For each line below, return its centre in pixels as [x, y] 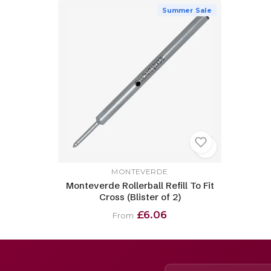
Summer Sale [187, 11]
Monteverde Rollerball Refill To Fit [140, 185]
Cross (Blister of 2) [140, 197]
